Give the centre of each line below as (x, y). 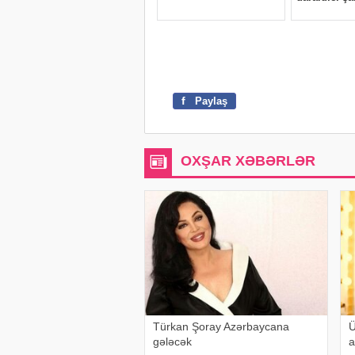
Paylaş (210, 101)
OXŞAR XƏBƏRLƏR (248, 161)
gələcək (173, 342)
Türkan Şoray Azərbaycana (221, 327)
